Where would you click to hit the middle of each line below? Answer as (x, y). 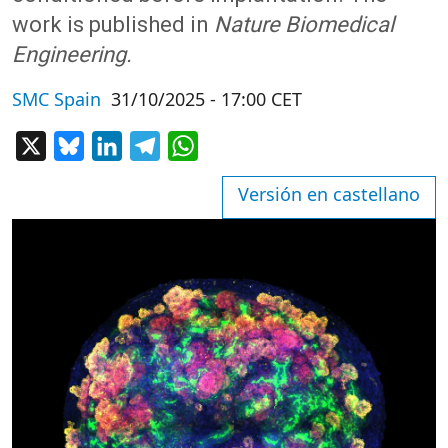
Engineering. (74, 54)
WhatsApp (237, 144)
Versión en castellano (329, 194)
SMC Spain (56, 99)
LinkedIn (154, 144)
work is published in (113, 24)
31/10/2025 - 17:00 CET (206, 99)
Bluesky (113, 144)
